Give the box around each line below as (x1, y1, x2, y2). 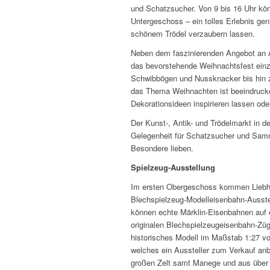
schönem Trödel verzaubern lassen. (131, 28, 255, 40)
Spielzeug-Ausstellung (131, 162, 218, 174)
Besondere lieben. (131, 142, 196, 154)
